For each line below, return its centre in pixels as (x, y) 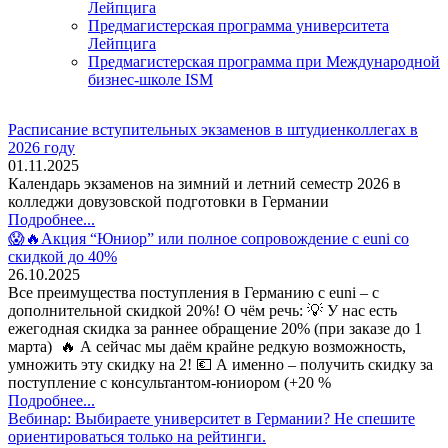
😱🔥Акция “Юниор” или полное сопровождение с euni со (208, 238)
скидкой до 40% (62, 256)
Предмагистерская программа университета (238, 25)
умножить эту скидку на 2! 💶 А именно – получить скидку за (220, 364)
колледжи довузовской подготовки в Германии (168, 201)
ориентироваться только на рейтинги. (137, 436)
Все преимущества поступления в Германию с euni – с (193, 292)
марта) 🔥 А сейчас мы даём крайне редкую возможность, (207, 346)
